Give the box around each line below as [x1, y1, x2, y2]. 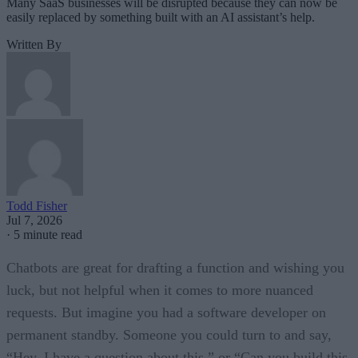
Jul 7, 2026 [6, 213, 62, 228]
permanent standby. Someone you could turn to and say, [6, 327, 332, 344]
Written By [6, 38, 62, 52]
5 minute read [14, 228, 82, 242]
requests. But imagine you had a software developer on [6, 304, 326, 321]
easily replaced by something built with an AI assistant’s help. [6, 10, 315, 25]
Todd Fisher [6, 199, 67, 213]
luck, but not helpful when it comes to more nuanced [6, 282, 313, 299]
